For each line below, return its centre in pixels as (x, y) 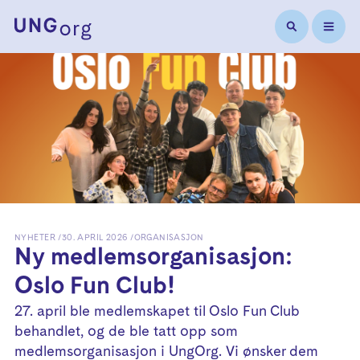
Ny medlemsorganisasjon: (153, 257)
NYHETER (35, 237)
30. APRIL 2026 (94, 237)
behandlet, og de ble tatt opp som (126, 331)
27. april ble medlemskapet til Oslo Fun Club (157, 311)
